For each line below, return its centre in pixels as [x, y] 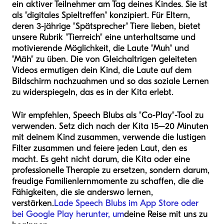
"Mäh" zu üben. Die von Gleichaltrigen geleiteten [104, 59]
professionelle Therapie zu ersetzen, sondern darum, [111, 170]
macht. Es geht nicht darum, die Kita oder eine [101, 159]
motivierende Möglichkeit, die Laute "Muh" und [100, 48]
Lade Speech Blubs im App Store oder [126, 203]
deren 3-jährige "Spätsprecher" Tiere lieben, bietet [106, 26]
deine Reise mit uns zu [166, 214]
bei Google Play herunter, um [68, 214]
